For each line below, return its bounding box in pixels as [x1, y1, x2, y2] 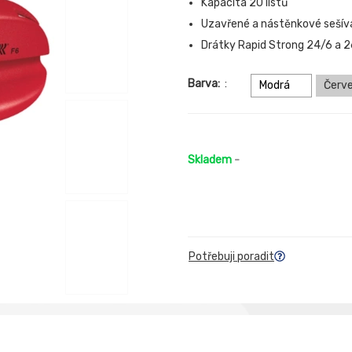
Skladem [188, 153, 232, 167]
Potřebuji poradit [189, 250, 274, 264]
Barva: [188, 77, 222, 90]
